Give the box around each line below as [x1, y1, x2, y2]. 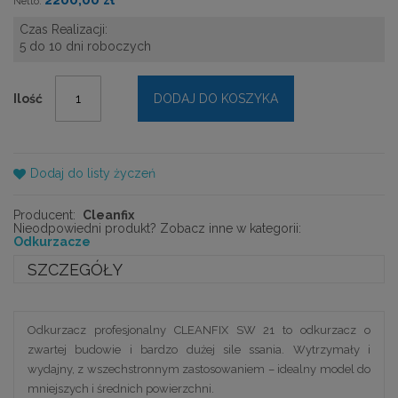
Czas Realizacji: [20, 21, 107, 36]
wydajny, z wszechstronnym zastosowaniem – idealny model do [28, 362, 370, 377]
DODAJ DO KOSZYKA [154, 91, 278, 106]
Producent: [13, 207, 76, 222]
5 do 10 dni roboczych [20, 38, 151, 53]
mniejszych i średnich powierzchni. [28, 382, 214, 396]
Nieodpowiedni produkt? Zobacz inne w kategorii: [13, 220, 301, 235]
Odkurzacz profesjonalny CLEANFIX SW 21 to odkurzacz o [28, 323, 370, 338]
